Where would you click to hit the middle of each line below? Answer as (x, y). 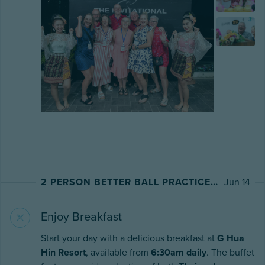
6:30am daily (179, 253)
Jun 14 (237, 182)
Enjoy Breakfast (81, 217)
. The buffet (230, 253)
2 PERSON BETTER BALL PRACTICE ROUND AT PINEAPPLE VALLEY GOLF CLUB (214, 182)
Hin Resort (63, 253)
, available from (118, 253)
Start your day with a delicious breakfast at (129, 239)
